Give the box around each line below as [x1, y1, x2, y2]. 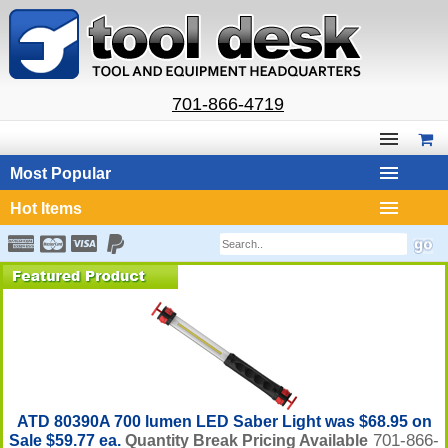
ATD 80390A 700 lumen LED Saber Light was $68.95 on [16, 413, 432, 430]
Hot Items [10, 200, 82, 217]
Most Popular [10, 165, 111, 182]
